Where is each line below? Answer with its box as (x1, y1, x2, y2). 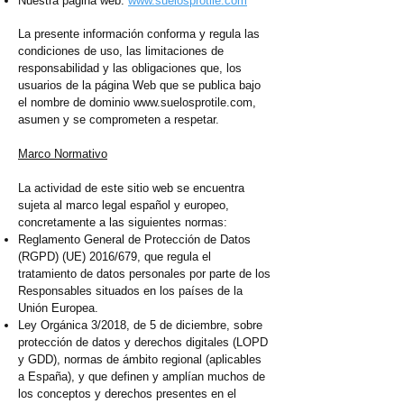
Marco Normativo (18, 147, 107, 161)
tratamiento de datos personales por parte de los (18, 267, 271, 281)
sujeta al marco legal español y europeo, (18, 198, 229, 213)
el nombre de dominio (18, 96, 133, 110)
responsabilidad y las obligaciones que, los (18, 61, 242, 76)
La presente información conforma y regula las (18, 27, 260, 41)
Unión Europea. (18, 301, 98, 316)
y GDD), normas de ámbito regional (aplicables (18, 353, 262, 367)
